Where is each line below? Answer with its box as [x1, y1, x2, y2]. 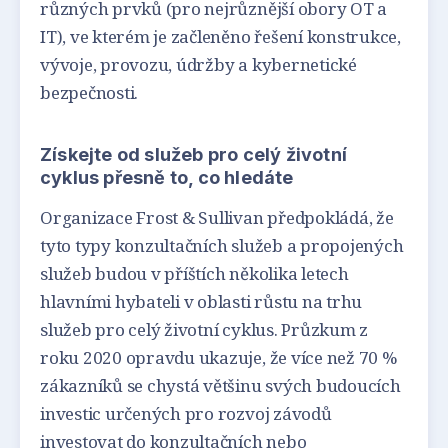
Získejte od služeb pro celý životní [40, 144, 347, 166]
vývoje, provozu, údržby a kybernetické [40, 53, 357, 77]
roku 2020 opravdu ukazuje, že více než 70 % [40, 345, 397, 369]
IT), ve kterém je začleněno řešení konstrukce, [40, 25, 401, 49]
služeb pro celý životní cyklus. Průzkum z [40, 317, 369, 341]
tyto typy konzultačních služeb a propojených [40, 233, 404, 257]
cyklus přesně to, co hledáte [40, 167, 294, 189]
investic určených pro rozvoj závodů [40, 401, 332, 425]
